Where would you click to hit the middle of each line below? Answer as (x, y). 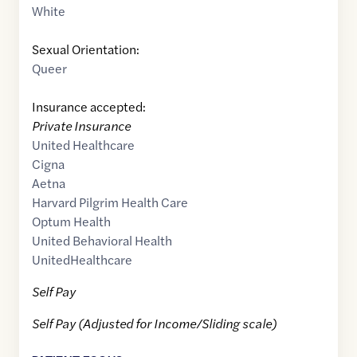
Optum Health (71, 222)
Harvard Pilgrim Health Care (110, 202)
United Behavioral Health (102, 241)
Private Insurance (81, 126)
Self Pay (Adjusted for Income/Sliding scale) (154, 324)
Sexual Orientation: (86, 49)
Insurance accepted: (89, 107)
